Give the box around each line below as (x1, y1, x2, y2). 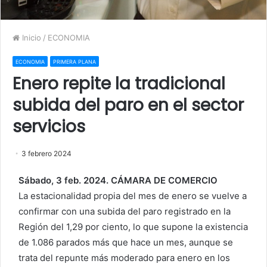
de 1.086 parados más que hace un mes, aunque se (18, 236, 233, 248)
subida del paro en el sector (13, 93, 244, 117)
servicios (13, 114, 85, 138)
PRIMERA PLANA (53, 58, 96, 65)
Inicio (20, 32, 41, 42)
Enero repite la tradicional (13, 72, 225, 95)
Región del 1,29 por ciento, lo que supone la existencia (18, 221, 248, 232)
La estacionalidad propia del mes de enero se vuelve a (18, 190, 247, 201)
